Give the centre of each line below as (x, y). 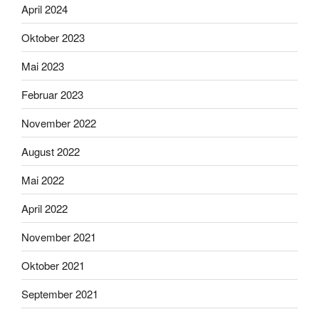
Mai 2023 (43, 66)
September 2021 (60, 293)
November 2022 (59, 122)
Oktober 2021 (53, 265)
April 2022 (45, 208)
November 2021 (59, 236)
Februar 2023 (52, 94)
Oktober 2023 (53, 37)
